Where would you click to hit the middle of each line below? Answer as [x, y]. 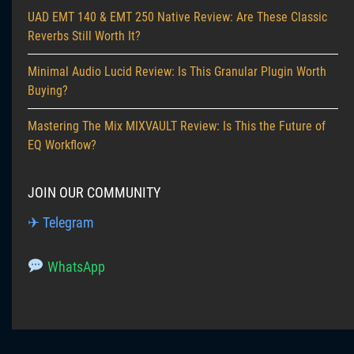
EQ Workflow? [62, 145]
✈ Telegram [61, 222]
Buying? [48, 90]
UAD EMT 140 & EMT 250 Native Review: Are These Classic [177, 17]
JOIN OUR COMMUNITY [94, 192]
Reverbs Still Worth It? [84, 36]
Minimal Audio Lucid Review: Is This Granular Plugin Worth [177, 71]
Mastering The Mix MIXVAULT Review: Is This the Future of [177, 126]
